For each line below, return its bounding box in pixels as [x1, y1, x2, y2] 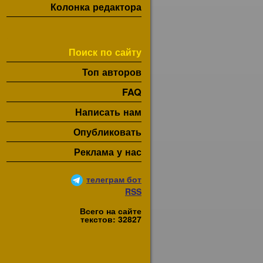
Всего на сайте [80, 205, 141, 217]
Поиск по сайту [69, 45, 141, 59]
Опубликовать [73, 125, 141, 139]
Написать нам [75, 105, 141, 119]
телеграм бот [86, 173, 141, 185]
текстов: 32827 [80, 213, 141, 225]
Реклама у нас [74, 145, 141, 159]
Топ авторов [82, 65, 141, 79]
